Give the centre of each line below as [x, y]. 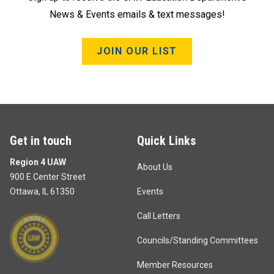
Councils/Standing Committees [198, 240]
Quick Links [166, 140]
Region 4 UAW [38, 162]
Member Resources [175, 265]
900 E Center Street [48, 176]
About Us [155, 167]
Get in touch [41, 140]
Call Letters [159, 216]
